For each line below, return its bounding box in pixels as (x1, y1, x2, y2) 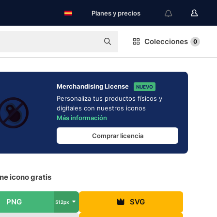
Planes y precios (92, 9, 140, 17)
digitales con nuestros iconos (57, 104, 146, 112)
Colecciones (144, 37, 188, 46)
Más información (57, 114, 107, 122)
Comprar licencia (92, 131, 143, 139)
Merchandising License (57, 82, 129, 90)
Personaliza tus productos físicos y (57, 94, 162, 102)
